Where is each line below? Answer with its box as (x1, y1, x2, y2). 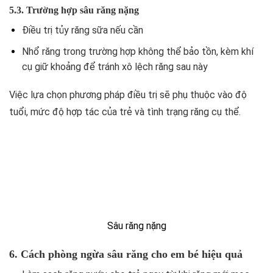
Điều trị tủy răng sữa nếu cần (21, 24, 143, 36)
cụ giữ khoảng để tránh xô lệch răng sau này (21, 60, 208, 73)
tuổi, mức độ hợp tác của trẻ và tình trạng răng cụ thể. (9, 106, 241, 118)
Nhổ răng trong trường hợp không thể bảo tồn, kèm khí (21, 45, 253, 57)
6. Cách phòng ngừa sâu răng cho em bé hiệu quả (9, 247, 243, 260)
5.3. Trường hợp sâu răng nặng (9, 4, 139, 15)
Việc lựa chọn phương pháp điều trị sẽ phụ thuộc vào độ (9, 89, 247, 101)
